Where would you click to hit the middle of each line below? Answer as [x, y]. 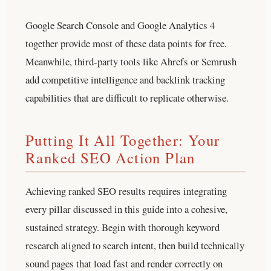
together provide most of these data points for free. [126, 43]
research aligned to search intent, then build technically [135, 245]
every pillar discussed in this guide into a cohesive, [126, 209]
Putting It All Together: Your [123, 140]
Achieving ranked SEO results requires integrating [126, 191]
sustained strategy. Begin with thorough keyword [122, 227]
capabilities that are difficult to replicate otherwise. [127, 97]
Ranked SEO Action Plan [110, 157]
